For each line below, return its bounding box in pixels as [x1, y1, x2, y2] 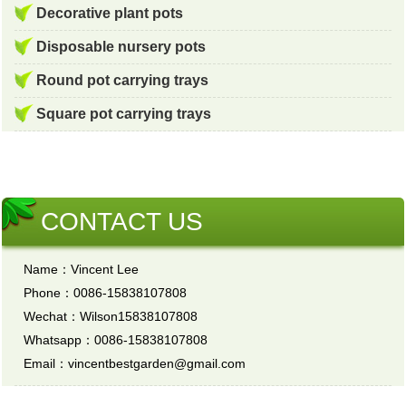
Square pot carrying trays [36, 106, 212, 122]
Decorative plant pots [36, 5, 184, 22]
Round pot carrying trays [36, 72, 209, 89]
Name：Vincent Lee [24, 262, 140, 277]
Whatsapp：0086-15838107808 [24, 333, 208, 348]
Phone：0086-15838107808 [24, 285, 188, 301]
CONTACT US [41, 208, 204, 237]
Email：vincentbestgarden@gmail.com [24, 356, 246, 372]
